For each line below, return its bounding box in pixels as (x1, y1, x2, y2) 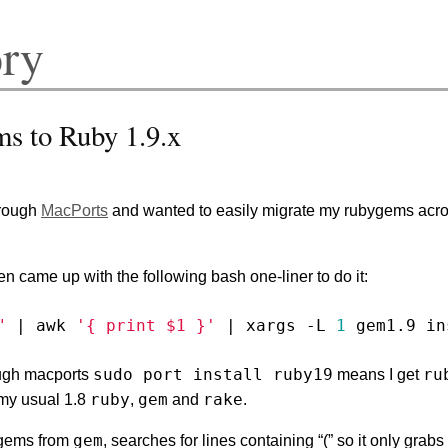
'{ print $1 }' (76, 315, 216, 335)
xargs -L (236, 315, 336, 335)
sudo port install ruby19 (93, 364, 333, 384)
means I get (333, 365, 423, 383)
